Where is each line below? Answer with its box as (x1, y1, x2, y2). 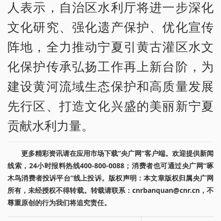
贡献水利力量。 (7, 117, 94, 134)
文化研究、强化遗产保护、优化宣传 (7, 18, 214, 36)
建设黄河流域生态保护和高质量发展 (7, 77, 214, 95)
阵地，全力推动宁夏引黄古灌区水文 (7, 38, 214, 55)
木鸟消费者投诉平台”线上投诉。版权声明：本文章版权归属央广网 (7, 173, 214, 183)
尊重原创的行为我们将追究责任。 (7, 198, 111, 208)
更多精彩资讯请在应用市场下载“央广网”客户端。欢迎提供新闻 (21, 148, 214, 158)
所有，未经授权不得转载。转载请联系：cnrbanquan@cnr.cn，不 (7, 185, 214, 195)
